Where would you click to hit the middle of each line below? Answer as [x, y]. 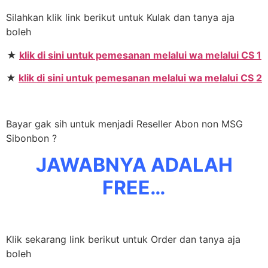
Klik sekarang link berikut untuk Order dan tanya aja [123, 239]
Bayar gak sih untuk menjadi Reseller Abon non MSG [124, 124]
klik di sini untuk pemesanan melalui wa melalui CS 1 [140, 55]
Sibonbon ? [31, 138]
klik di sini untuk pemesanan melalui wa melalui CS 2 [140, 78]
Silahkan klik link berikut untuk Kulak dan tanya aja [120, 18]
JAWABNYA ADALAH [134, 165]
